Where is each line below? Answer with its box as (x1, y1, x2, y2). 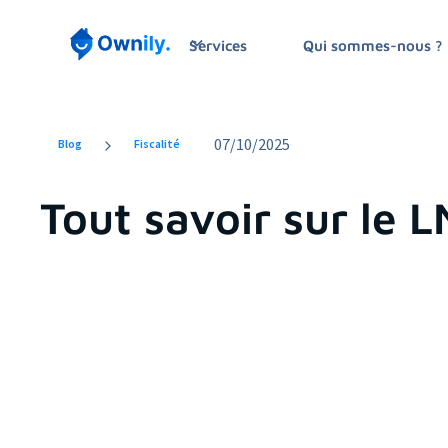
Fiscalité (134, 136, 180, 151)
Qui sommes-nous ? (302, 37, 443, 55)
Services (188, 36, 247, 54)
